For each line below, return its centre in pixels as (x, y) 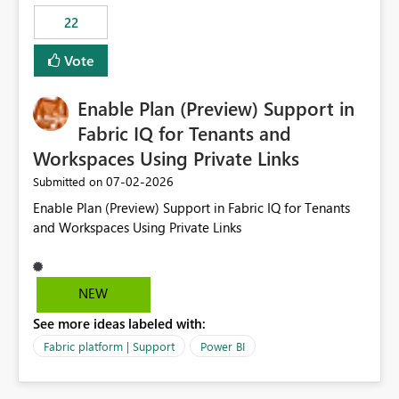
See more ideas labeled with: (119, 324)
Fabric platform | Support (109, 346)
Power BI (223, 346)
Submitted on (68, 182)
